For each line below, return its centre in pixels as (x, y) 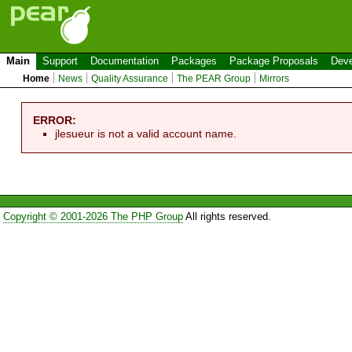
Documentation (125, 61)
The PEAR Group (214, 79)
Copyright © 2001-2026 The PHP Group (93, 217)
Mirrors (275, 79)
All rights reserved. (227, 217)
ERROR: (55, 120)
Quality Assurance (130, 79)
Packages (194, 61)
